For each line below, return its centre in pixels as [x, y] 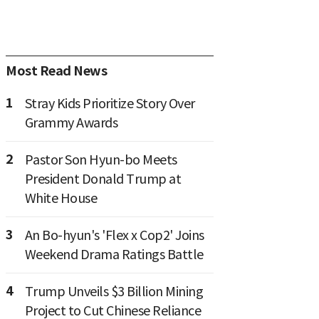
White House [61, 199]
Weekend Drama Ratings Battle [114, 255]
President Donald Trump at [103, 179]
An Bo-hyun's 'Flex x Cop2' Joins [114, 236]
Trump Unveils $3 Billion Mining [114, 292]
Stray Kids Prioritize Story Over [110, 104]
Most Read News [56, 71]
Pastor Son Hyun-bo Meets [101, 160]
